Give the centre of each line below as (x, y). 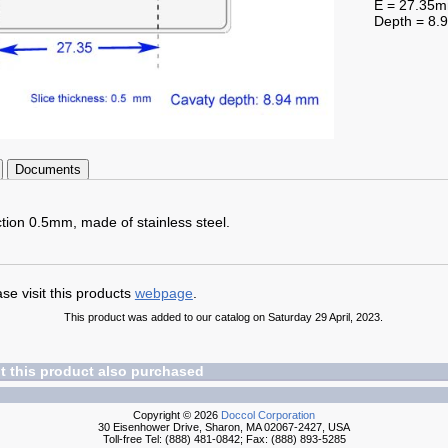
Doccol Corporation (268, 415)
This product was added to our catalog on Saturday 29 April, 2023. (224, 317)
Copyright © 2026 (177, 415)
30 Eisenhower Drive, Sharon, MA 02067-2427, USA (224, 427)
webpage (163, 293)
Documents (47, 169)
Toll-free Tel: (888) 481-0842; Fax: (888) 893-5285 (224, 439)
